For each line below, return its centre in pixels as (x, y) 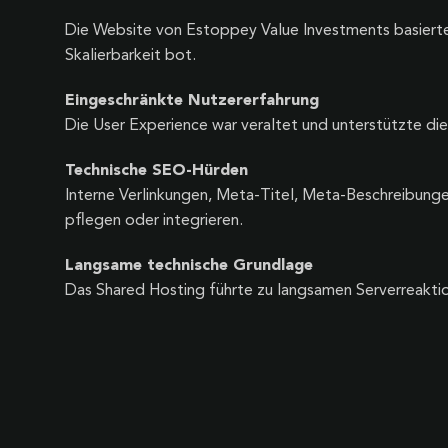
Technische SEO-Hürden (156, 171)
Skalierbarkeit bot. (130, 56)
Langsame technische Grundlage (188, 266)
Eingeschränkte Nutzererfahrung (191, 101)
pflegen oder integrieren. (153, 221)
